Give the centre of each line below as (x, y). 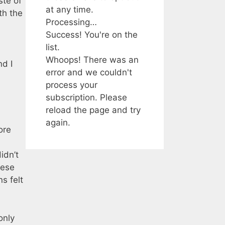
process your (72, 85)
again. (58, 122)
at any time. (70, 9)
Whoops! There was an (92, 60)
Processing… (71, 22)
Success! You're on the (92, 34)
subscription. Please (86, 97)
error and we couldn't (89, 72)
